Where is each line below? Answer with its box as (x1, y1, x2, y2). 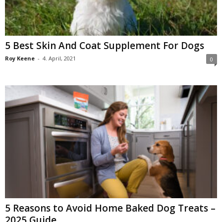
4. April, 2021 (43, 54, 76, 62)
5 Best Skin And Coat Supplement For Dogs (5, 39, 204, 52)
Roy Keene (5, 54, 35, 62)
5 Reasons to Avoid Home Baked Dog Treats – (5, 201, 216, 215)
